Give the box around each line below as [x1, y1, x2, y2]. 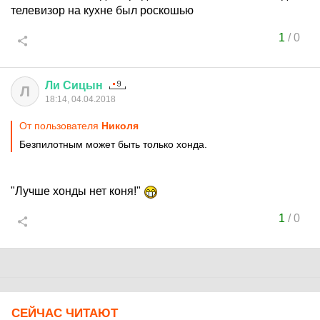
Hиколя [101, 120, 139, 131]
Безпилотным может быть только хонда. [19, 139, 207, 150]
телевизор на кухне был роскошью [11, 4, 194, 16]
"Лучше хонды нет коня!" [11, 185, 144, 197]
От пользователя [19, 120, 101, 131]
